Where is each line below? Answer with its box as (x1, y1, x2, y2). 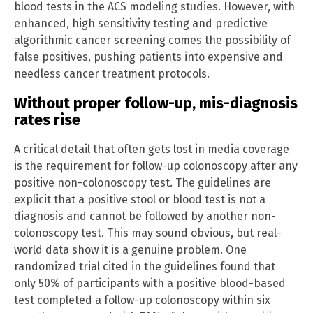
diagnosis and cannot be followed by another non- (14, 210, 276, 224)
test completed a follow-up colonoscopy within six (14, 293, 270, 307)
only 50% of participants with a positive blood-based (14, 277, 286, 291)
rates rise (14, 110, 80, 129)
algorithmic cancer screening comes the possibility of (14, 33, 291, 47)
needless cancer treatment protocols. (14, 66, 210, 80)
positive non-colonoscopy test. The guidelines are (14, 176, 271, 190)
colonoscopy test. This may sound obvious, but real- (14, 226, 282, 240)
